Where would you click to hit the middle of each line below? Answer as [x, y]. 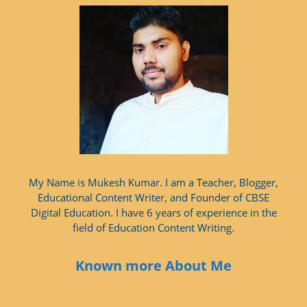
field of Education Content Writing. [153, 227]
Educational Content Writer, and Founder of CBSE [153, 197]
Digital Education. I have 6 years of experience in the [153, 212]
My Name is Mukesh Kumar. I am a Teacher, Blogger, [153, 182]
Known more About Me [153, 265]
